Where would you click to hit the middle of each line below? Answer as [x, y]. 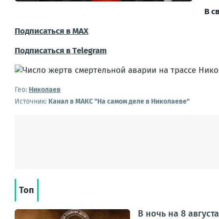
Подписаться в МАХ [52, 31]
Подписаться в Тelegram [61, 51]
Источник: [32, 101]
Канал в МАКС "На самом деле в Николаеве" [119, 101]
